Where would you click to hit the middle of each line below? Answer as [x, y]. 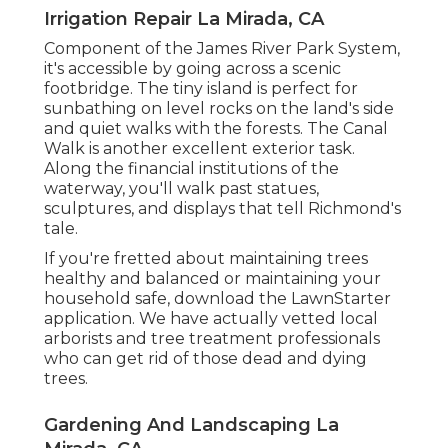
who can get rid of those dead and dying [205, 359]
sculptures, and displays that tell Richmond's [222, 209]
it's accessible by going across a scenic [192, 69]
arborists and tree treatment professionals [212, 339]
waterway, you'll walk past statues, [181, 189]
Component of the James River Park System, [222, 49]
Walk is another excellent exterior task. [199, 149]
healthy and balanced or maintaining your [212, 279]
